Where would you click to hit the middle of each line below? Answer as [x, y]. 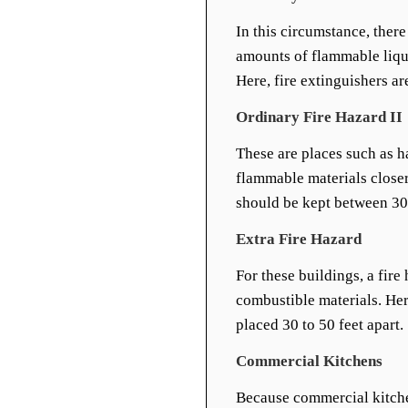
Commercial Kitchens [309, 361]
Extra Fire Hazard [299, 239]
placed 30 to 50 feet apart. [320, 325]
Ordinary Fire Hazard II [319, 117]
